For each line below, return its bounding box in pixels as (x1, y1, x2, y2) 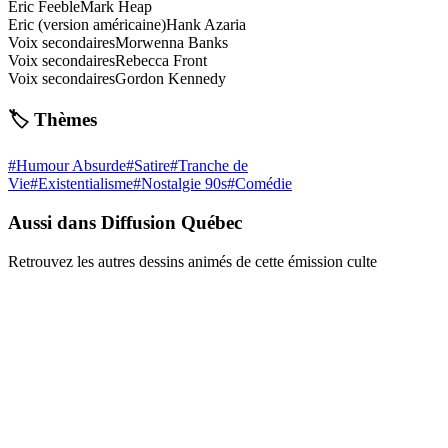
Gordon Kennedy (115, 69, 226, 87)
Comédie (235, 175, 292, 193)
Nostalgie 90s (141, 175, 227, 193)
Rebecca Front (115, 51, 207, 69)
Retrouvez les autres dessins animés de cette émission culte (8, 252, 377, 270)
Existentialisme (38, 175, 133, 193)
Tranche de (178, 157, 248, 175)
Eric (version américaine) (8, 15, 166, 33)
